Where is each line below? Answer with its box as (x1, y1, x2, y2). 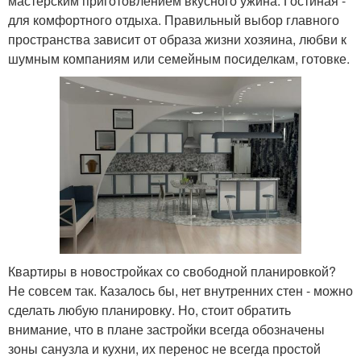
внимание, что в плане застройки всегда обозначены (8, 320, 325, 339)
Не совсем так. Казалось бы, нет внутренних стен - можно (8, 281, 353, 301)
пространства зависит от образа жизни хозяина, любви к (8, 29, 346, 48)
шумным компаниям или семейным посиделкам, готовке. (8, 48, 350, 68)
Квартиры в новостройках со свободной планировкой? (8, 262, 336, 281)
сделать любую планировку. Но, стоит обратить (8, 301, 291, 320)
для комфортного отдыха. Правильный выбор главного (8, 10, 339, 29)
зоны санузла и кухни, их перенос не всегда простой (8, 339, 321, 359)
